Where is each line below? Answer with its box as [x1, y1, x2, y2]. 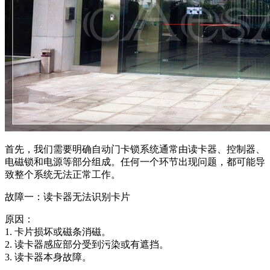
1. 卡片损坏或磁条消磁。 [5, 226, 111, 237]
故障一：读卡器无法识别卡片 [5, 191, 130, 202]
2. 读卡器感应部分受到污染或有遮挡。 [5, 239, 169, 250]
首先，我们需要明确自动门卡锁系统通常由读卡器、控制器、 [5, 143, 265, 154]
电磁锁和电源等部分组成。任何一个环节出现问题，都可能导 [5, 156, 265, 167]
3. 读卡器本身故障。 [5, 251, 92, 262]
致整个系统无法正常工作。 [5, 169, 121, 180]
